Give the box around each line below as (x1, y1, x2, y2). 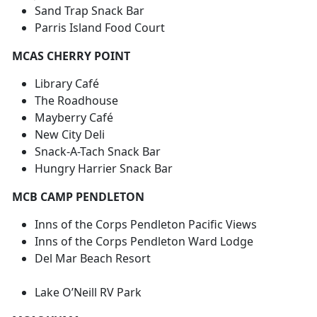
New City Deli (35, 127, 105, 143)
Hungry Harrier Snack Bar (35, 161, 173, 177)
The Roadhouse (35, 93, 118, 109)
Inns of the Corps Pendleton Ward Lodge (35, 234, 253, 250)
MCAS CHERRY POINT (12, 48, 130, 64)
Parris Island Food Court (35, 20, 165, 36)
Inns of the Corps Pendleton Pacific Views (35, 217, 257, 233)
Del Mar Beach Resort (35, 250, 255, 267)
